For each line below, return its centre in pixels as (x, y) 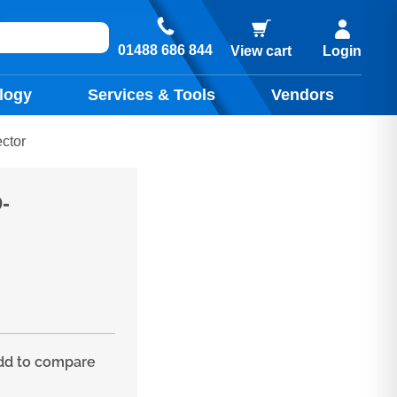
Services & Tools (152, 95)
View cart (261, 51)
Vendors (302, 95)
